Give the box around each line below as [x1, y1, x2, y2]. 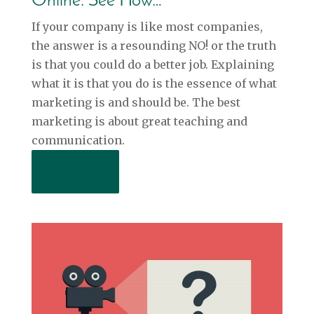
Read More [48, 165, 102, 178]
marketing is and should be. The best [31, 95, 240, 110]
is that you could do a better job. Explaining [31, 57, 274, 72]
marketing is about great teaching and [31, 114, 247, 129]
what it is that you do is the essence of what [31, 76, 277, 91]
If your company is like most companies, [31, 20, 263, 34]
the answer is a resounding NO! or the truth [31, 39, 276, 53]
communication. [31, 133, 125, 148]
